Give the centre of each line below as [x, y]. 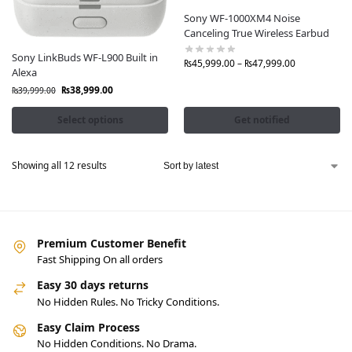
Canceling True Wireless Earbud [258, 33]
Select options [90, 119]
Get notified [262, 119]
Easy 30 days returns [93, 285]
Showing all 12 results [59, 165]
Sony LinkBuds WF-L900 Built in [85, 57]
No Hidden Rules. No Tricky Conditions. [128, 301]
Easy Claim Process [88, 327]
